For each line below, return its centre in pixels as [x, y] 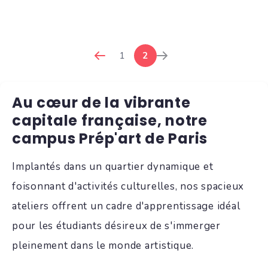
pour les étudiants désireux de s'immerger [116, 226]
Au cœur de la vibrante [101, 103]
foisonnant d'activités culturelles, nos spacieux [128, 186]
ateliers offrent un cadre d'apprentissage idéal [126, 206]
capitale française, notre [110, 121]
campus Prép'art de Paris [110, 138]
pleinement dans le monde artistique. [103, 246]
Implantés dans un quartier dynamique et [113, 167]
